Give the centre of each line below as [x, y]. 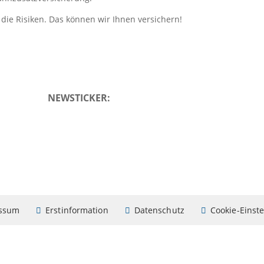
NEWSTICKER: [79, 98]
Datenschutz [159, 210]
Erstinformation [77, 210]
